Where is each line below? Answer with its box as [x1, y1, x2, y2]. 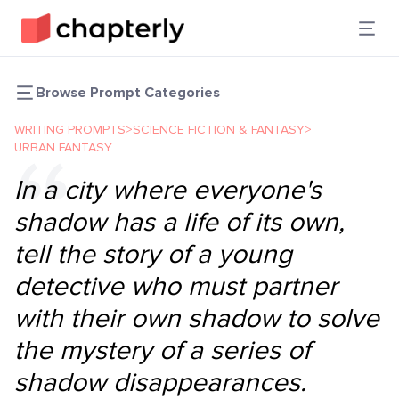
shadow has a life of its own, [14, 206, 345, 239]
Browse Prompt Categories [36, 84, 220, 102]
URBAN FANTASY [14, 140, 112, 155]
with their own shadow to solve [14, 302, 379, 335]
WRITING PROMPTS [14, 122, 126, 137]
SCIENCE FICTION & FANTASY [133, 122, 305, 137]
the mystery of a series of [14, 334, 310, 367]
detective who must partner [14, 270, 338, 303]
